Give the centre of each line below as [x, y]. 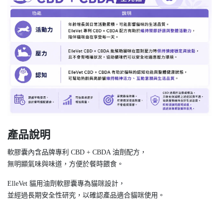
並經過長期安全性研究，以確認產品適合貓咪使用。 [86, 195]
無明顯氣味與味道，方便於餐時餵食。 [66, 164]
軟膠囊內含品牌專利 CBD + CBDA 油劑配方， [77, 152]
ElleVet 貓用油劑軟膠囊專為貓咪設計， [66, 183]
